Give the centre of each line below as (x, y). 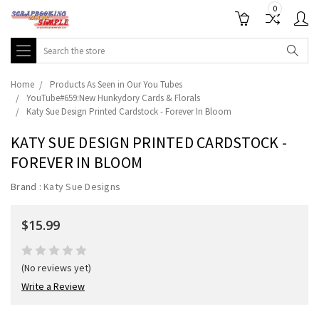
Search (51, 45)
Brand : (27, 187)
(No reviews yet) (56, 268)
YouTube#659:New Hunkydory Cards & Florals (113, 98)
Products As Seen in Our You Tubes (116, 84)
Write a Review (53, 286)
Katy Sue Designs (82, 187)
